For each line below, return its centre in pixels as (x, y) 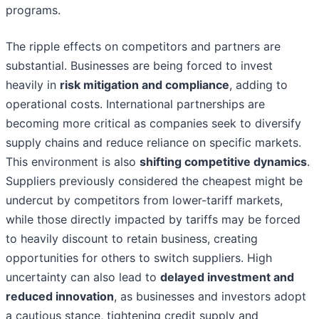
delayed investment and (227, 277)
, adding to (258, 85)
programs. (33, 10)
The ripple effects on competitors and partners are (143, 47)
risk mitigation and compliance (145, 85)
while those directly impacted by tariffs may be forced (153, 220)
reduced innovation (60, 297)
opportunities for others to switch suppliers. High (139, 258)
